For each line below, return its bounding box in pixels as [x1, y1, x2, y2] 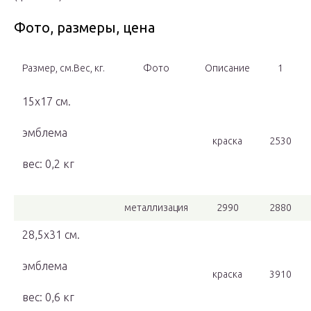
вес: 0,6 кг [22, 291, 74, 304]
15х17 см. [22, 95, 71, 108]
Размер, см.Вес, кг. [22, 62, 105, 74]
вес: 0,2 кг [22, 158, 74, 171]
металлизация [124, 202, 188, 214]
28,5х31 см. [22, 228, 80, 242]
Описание [205, 62, 250, 74]
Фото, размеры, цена [14, 19, 155, 36]
